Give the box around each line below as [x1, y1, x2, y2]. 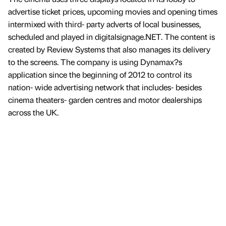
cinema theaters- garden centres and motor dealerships [8, 94, 202, 105]
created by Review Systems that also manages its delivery [8, 44, 210, 55]
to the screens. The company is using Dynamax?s [8, 56, 182, 68]
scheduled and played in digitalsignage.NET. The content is [8, 31, 215, 42]
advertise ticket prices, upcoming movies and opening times [8, 6, 217, 17]
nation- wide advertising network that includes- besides [8, 82, 202, 93]
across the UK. [8, 107, 59, 118]
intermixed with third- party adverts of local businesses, [8, 19, 201, 30]
